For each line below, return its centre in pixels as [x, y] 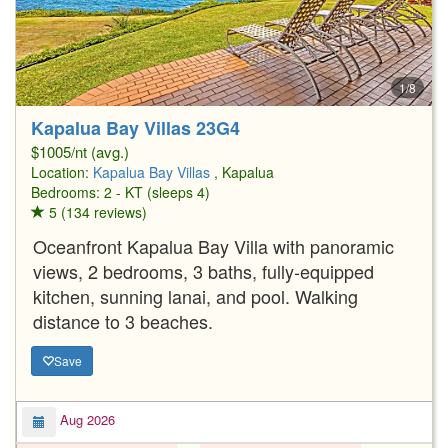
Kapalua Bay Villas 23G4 [135, 127]
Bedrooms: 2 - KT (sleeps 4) [120, 191]
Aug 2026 [85, 420]
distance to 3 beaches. [123, 320]
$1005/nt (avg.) [80, 151]
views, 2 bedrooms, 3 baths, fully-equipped [203, 270]
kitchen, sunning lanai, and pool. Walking [195, 295]
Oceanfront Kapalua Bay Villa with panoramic [213, 245]
